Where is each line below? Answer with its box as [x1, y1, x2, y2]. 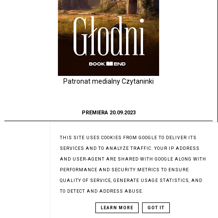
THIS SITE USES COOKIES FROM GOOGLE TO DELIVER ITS [60, 135, 197, 140]
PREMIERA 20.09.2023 [81, 109, 136, 116]
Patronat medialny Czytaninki [63, 77, 154, 86]
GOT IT [147, 205, 164, 210]
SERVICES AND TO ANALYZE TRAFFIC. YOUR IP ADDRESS [60, 146, 200, 151]
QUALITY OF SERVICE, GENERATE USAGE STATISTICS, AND [60, 178, 202, 183]
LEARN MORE [100, 205, 133, 210]
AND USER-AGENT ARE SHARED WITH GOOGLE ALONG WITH [60, 157, 206, 162]
